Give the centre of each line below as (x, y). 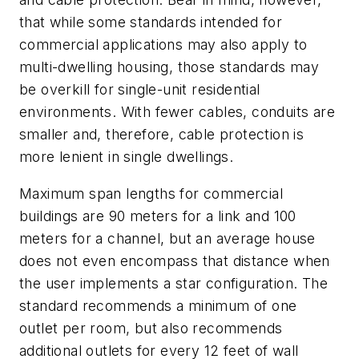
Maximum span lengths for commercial (151, 193)
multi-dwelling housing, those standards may (169, 67)
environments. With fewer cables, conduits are (177, 112)
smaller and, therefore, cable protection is (162, 135)
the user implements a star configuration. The (173, 283)
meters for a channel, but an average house (167, 238)
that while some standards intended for (151, 22)
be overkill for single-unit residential (140, 90)
